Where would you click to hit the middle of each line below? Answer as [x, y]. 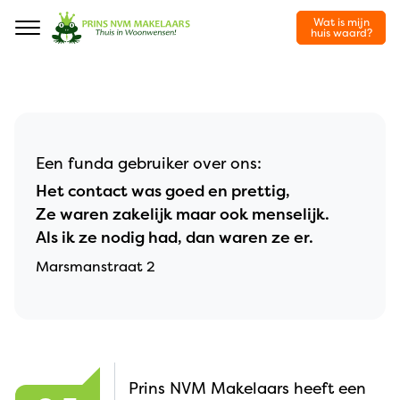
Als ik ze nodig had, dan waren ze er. [175, 237]
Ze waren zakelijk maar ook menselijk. [183, 214]
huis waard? [341, 33]
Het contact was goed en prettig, [163, 191]
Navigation [69, 37]
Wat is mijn [341, 22]
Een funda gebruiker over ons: [149, 163]
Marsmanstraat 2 [96, 266]
